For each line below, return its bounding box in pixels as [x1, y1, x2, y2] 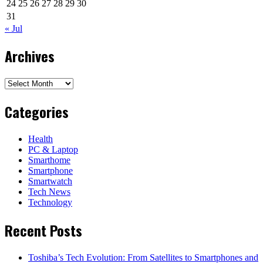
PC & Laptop [28, 144, 78, 155]
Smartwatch [28, 176, 72, 187]
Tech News [28, 187, 70, 197]
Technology [28, 197, 72, 208]
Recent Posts [5, 220, 82, 241]
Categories [5, 101, 69, 123]
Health [28, 134, 53, 144]
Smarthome [28, 155, 70, 166]
